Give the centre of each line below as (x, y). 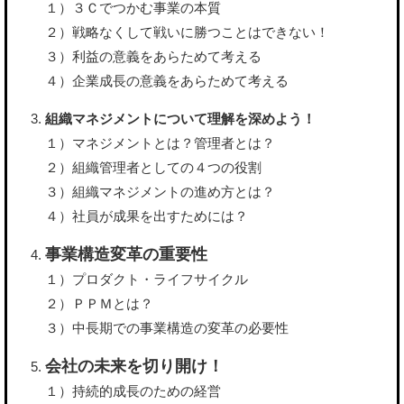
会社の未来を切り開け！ (134, 366)
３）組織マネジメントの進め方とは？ (160, 192)
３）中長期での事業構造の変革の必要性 (167, 328)
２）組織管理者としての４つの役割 (153, 168)
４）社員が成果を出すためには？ (147, 216)
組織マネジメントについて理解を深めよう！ (180, 119)
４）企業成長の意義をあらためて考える (167, 81)
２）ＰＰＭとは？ (99, 304)
